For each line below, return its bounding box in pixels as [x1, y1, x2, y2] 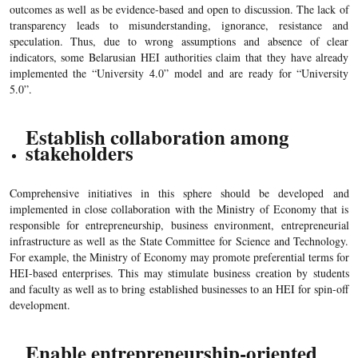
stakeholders [25, 138, 133, 169]
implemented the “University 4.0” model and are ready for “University [9, 66, 349, 82]
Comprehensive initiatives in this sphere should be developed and [9, 185, 349, 201]
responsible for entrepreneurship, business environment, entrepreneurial [9, 217, 349, 233]
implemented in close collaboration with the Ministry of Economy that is [9, 201, 349, 217]
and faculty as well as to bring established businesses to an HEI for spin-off [9, 281, 349, 297]
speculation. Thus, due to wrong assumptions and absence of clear [9, 34, 349, 50]
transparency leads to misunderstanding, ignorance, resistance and [9, 18, 349, 34]
